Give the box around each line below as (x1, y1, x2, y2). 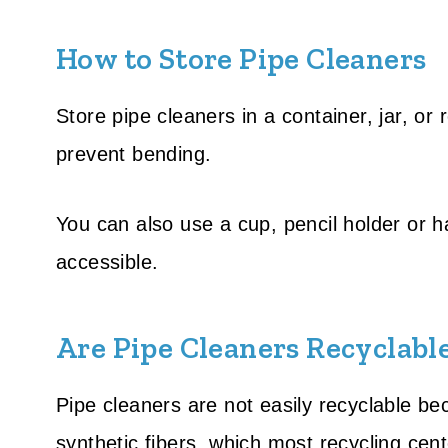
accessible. (56, 251, 159, 274)
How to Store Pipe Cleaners (56, 41, 427, 78)
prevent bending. (56, 143, 212, 166)
